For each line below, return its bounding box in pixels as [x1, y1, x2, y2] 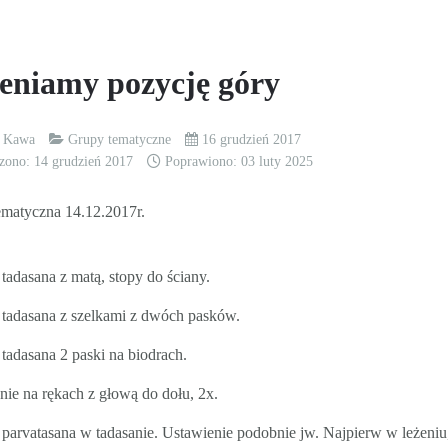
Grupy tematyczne [68, 132, 172, 147]
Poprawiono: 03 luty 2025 [165, 154, 314, 169]
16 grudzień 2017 [202, 132, 302, 147]
